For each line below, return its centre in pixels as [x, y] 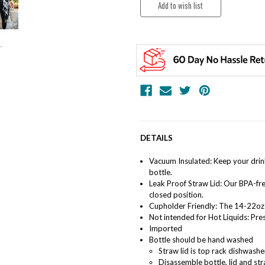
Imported [165, 228]
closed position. [176, 194]
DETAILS [156, 138]
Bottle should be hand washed [201, 239]
